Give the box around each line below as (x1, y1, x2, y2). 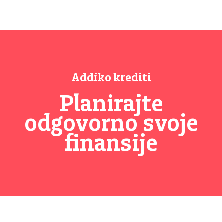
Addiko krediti (71, 71, 151, 86)
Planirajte (59, 90, 163, 119)
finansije (64, 130, 158, 159)
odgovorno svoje (24, 110, 198, 139)
